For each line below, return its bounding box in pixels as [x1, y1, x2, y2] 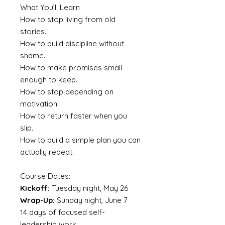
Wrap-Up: [20, 195, 55, 205]
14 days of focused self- [20, 207, 105, 217]
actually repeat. [20, 147, 74, 157]
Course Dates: [20, 171, 70, 181]
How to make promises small [20, 63, 122, 73]
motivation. [20, 99, 59, 109]
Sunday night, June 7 [55, 195, 128, 205]
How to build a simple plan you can [20, 135, 141, 145]
